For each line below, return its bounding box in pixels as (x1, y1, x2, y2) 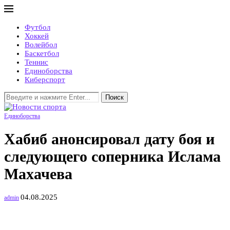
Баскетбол (25, 49, 59, 57)
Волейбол (25, 41, 57, 49)
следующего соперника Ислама (4, 148, 221, 165)
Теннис (25, 58, 48, 66)
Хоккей (25, 32, 49, 40)
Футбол (25, 23, 50, 31)
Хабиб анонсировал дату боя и (4, 130, 215, 148)
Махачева (4, 165, 72, 183)
